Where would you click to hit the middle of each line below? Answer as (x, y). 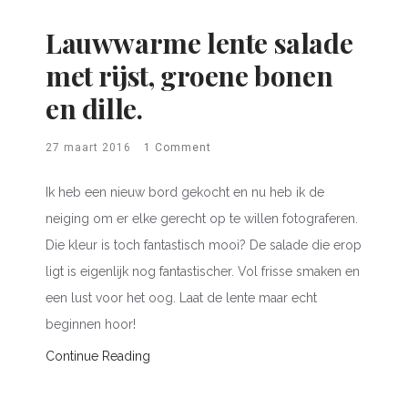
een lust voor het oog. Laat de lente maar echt (181, 297)
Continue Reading (98, 356)
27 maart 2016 (88, 147)
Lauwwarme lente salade (199, 42)
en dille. (94, 108)
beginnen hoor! (91, 324)
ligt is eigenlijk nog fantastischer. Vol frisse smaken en (203, 271)
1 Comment (178, 147)
